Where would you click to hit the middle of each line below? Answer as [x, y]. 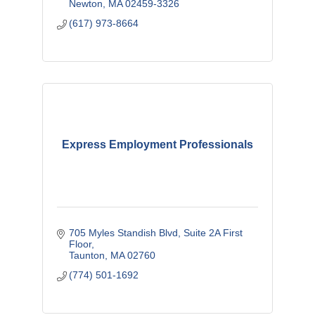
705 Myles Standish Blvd [124, 232]
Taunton [87, 255]
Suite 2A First [213, 232]
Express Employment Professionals [157, 144]
